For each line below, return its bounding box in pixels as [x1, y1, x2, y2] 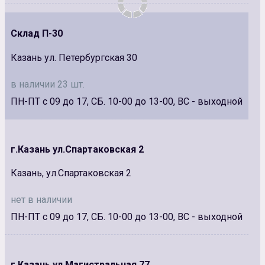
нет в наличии [11, 194, 72, 206]
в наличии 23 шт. [11, 78, 85, 90]
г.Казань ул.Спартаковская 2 [11, 143, 144, 155]
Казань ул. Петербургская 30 [11, 51, 137, 63]
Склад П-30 [11, 28, 63, 40]
